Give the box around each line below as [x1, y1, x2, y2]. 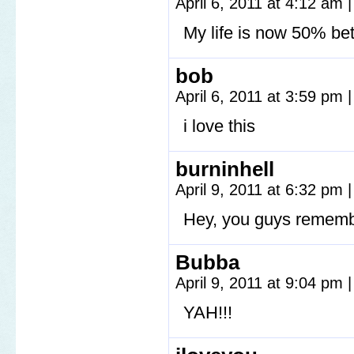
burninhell [175, 158, 274, 180]
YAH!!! [183, 303, 232, 322]
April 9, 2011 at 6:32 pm [175, 181, 348, 198]
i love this [183, 116, 255, 136]
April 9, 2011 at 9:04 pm [175, 274, 348, 292]
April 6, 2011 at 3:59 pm [175, 88, 348, 105]
